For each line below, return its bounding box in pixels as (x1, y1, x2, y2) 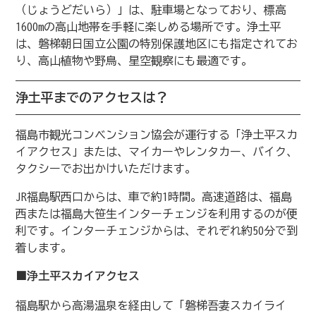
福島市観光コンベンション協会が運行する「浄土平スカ (16, 128, 298, 140)
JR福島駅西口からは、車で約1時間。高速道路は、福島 (16, 190, 292, 202)
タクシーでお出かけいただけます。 (16, 162, 196, 174)
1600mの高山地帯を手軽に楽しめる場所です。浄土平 (16, 20, 281, 32)
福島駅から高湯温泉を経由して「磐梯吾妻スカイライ (16, 299, 286, 311)
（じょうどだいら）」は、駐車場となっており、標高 (16, 4, 286, 16)
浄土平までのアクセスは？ (16, 90, 168, 104)
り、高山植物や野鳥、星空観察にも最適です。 (16, 54, 253, 66)
